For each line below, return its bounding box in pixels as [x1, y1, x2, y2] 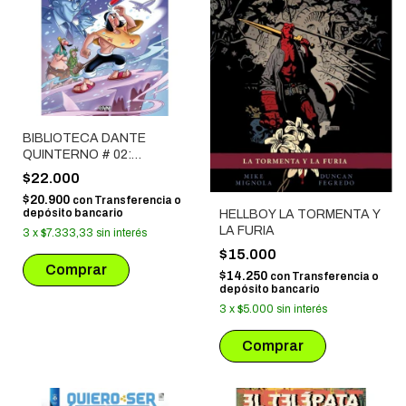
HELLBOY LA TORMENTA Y [218, 207, 381, 221]
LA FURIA [218, 223, 275, 237]
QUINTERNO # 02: [23, 148, 131, 162]
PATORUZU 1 [23, 164, 103, 179]
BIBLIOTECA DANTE [23, 131, 146, 146]
